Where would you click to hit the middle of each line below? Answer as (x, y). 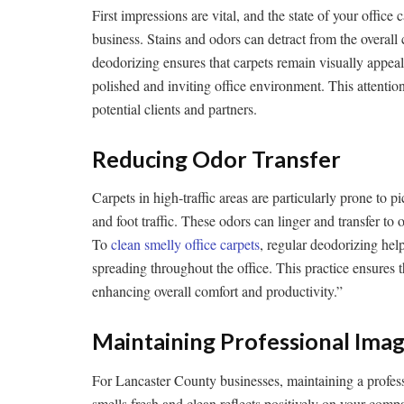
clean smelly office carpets (185, 244)
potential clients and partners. (174, 108)
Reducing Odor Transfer (216, 158)
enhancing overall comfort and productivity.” (217, 291)
